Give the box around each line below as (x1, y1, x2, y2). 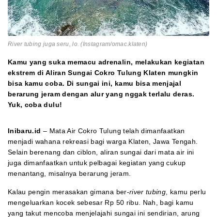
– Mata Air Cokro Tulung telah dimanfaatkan (41, 127, 185, 135)
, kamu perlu (166, 188, 206, 196)
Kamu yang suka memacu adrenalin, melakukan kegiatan (8, 58, 204, 66)
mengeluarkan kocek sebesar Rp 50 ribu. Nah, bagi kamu (8, 199, 194, 206)
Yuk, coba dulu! (8, 101, 62, 108)
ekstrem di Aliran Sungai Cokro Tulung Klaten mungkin (8, 69, 199, 77)
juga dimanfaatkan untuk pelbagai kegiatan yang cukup (8, 159, 186, 167)
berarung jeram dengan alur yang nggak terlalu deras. (8, 90, 195, 98)
